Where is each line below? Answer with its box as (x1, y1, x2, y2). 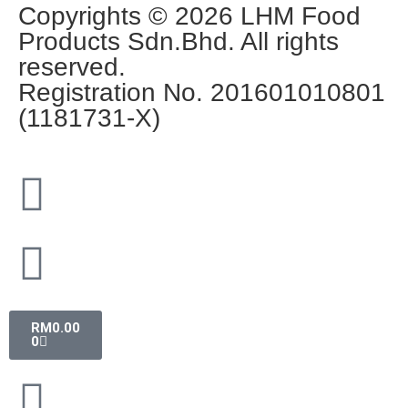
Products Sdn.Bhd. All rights (18, 27, 339, 56)
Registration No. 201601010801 (18, 78, 385, 107)
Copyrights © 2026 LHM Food (18, 2, 361, 31)
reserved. (18, 53, 126, 82)
